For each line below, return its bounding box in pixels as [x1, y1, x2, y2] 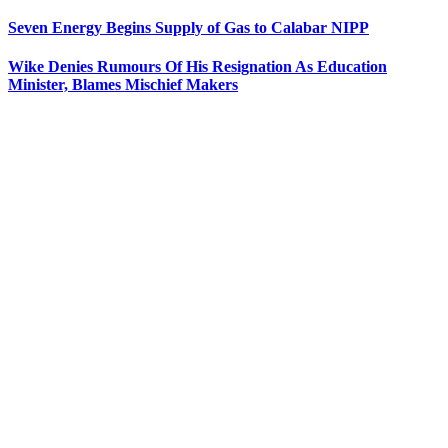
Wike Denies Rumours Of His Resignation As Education [8, 58, 387, 76]
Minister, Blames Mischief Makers [8, 76, 238, 94]
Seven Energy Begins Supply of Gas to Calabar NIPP [8, 19, 369, 37]
